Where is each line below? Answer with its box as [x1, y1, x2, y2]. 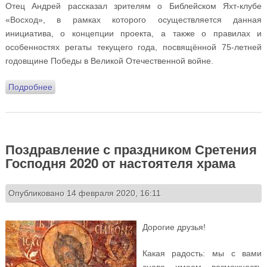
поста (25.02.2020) [52, 109, 126, 119]
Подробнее [8, 82, 52, 92]
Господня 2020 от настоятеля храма [5, 153, 235, 172]
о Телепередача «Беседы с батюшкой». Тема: [52, 82, 234, 92]
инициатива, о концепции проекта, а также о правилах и [5, 28, 262, 38]
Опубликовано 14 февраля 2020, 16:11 [8, 188, 161, 198]
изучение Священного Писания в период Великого [52, 95, 252, 105]
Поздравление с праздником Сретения [5, 139, 257, 159]
